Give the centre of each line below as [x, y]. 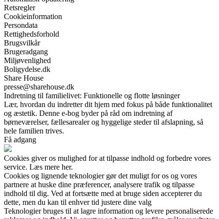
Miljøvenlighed [27, 61]
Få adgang [20, 140]
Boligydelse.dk [27, 69]
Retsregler [20, 8]
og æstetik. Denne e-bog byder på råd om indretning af [88, 113]
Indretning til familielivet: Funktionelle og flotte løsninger [92, 96]
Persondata [21, 25]
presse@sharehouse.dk [39, 87]
